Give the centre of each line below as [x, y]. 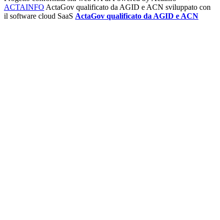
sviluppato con [188, 7]
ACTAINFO [24, 7]
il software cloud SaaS [39, 16]
